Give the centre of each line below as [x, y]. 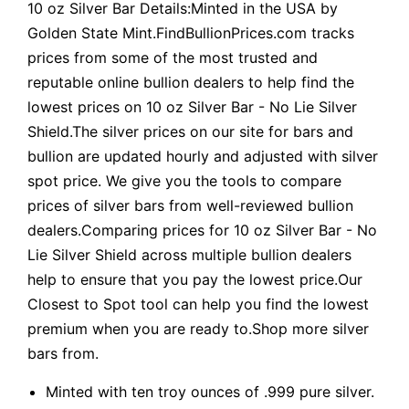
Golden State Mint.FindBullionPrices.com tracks [191, 32]
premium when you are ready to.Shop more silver [198, 328]
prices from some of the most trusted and [173, 57]
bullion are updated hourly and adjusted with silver [203, 156]
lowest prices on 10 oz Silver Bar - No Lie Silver [192, 106]
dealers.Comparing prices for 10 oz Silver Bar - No [202, 230]
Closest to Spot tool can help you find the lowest [198, 304]
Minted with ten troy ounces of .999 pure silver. [210, 391]
